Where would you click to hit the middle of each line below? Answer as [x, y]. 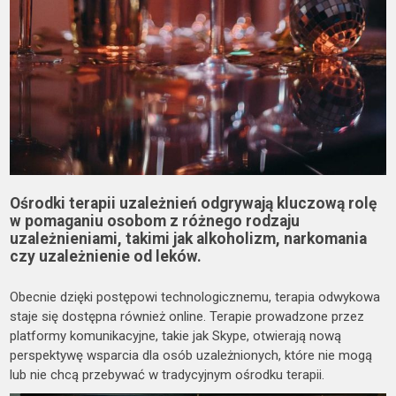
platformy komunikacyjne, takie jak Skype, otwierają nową [176, 336]
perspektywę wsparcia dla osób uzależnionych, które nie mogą [191, 356]
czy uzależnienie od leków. [106, 257]
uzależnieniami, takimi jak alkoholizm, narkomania [189, 239]
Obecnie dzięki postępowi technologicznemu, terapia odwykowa [195, 297]
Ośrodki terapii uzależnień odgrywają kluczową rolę [194, 204]
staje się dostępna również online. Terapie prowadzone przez [187, 317]
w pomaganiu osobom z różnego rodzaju [155, 221]
